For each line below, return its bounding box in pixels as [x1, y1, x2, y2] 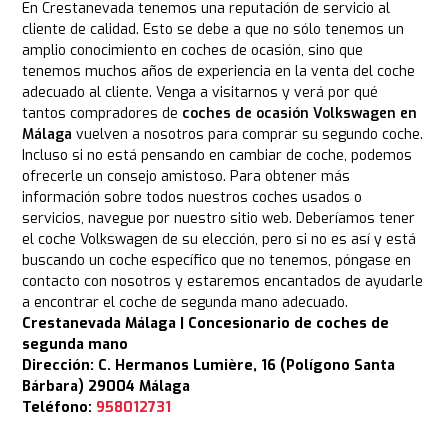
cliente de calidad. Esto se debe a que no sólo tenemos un [22, 20, 405, 40]
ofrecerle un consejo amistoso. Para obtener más [22, 167, 351, 187]
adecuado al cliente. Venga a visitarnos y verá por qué [22, 83, 379, 103]
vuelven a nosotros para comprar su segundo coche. [72, 125, 424, 145]
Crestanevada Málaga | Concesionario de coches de [22, 314, 390, 334]
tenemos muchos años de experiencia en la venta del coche [22, 62, 416, 82]
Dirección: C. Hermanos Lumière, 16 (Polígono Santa [22, 356, 396, 376]
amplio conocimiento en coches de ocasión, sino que [22, 41, 364, 61]
